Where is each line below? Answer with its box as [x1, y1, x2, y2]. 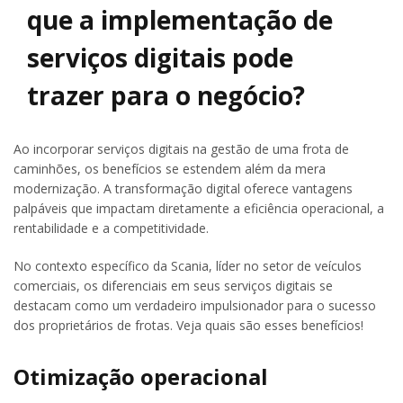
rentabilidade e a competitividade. [13, 219, 209, 237]
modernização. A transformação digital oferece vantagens [13, 179, 353, 197]
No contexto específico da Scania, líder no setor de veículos [13, 256, 362, 274]
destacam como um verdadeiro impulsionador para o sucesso [13, 296, 376, 314]
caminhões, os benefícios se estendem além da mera [13, 159, 326, 177]
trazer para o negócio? [27, 77, 305, 112]
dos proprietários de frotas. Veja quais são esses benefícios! [13, 316, 363, 334]
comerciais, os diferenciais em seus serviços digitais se [13, 276, 333, 294]
